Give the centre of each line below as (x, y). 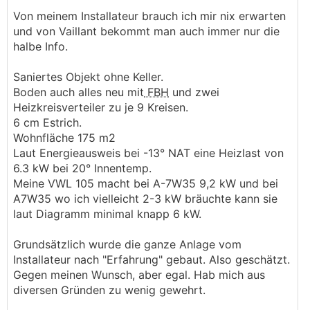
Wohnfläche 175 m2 (64, 138)
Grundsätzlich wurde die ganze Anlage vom (127, 244)
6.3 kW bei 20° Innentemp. (82, 168)
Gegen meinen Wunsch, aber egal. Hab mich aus (139, 275)
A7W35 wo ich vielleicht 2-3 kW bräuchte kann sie (145, 199)
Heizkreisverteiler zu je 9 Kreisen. (101, 107)
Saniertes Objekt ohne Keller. (88, 77)
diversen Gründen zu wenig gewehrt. (109, 290)
